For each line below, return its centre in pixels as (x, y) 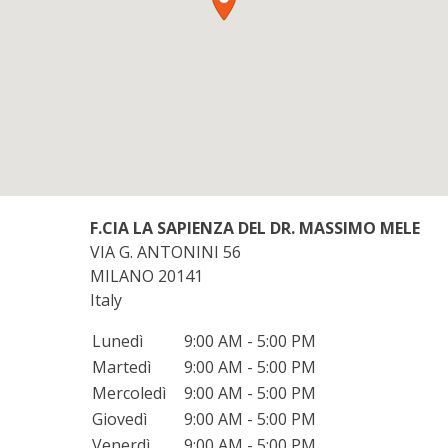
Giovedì (119, 418)
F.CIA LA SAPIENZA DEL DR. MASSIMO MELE (255, 227)
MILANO (124, 275)
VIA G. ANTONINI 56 (165, 251)
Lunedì (117, 340)
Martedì (121, 366)
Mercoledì (129, 392)
